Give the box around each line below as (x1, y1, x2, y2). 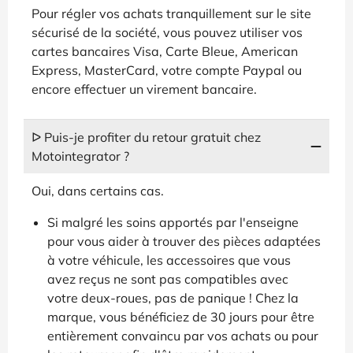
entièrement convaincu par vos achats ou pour (47, 327, 318, 344)
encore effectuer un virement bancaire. (32, 80, 257, 97)
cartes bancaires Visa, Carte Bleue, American (32, 43, 298, 59)
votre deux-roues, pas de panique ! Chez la (47, 289, 299, 306)
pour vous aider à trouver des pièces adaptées (47, 232, 321, 249)
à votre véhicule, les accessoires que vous (47, 251, 291, 268)
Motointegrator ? (32, 147, 129, 164)
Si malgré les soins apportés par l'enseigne (47, 214, 299, 230)
